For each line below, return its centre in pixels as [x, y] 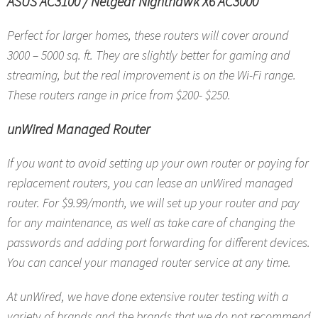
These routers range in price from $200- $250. [119, 95]
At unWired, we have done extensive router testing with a [148, 296]
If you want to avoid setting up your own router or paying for [158, 163]
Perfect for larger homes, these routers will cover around [148, 35]
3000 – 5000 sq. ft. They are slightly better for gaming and [149, 55]
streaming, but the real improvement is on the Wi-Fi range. [152, 75]
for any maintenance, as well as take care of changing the [151, 223]
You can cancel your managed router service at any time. [149, 262]
